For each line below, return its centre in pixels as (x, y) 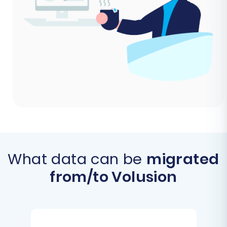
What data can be (77, 159)
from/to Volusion (113, 177)
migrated (183, 159)
